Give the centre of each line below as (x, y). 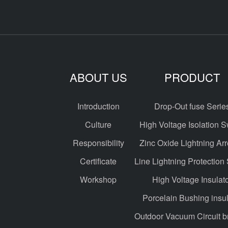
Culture (98, 124)
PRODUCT (192, 77)
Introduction (98, 106)
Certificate (98, 161)
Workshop (98, 179)
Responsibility (98, 143)
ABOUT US (98, 77)
